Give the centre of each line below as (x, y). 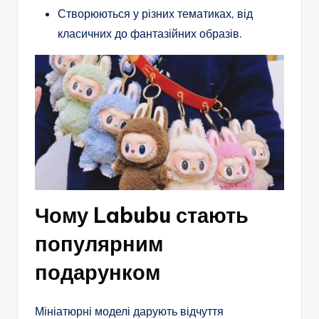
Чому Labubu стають (142, 215)
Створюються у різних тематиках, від (155, 14)
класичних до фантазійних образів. (150, 34)
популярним (99, 244)
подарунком (98, 272)
